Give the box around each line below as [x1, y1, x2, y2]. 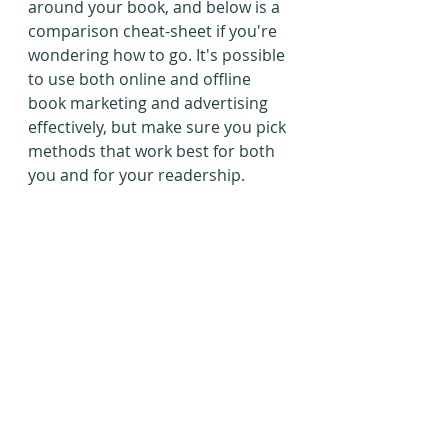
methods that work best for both [28, 139, 279, 162]
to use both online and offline [28, 67, 255, 90]
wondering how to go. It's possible [28, 43, 289, 66]
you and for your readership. [28, 163, 245, 186]
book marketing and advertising [28, 91, 272, 114]
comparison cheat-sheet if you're [28, 19, 281, 42]
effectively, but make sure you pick [28, 115, 290, 138]
